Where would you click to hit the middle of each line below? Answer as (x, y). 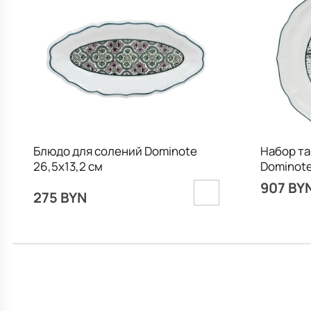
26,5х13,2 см (68, 167)
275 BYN (60, 197)
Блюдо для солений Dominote (115, 151)
